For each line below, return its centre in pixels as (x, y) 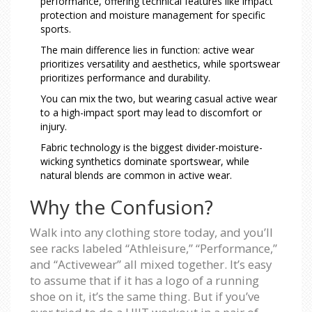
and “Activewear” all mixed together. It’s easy (151, 264)
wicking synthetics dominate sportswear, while (145, 161)
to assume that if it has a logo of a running (145, 280)
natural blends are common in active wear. (136, 175)
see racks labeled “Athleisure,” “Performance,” (154, 248)
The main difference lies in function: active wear (147, 49)
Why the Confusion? (122, 206)
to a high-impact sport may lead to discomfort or (151, 112)
